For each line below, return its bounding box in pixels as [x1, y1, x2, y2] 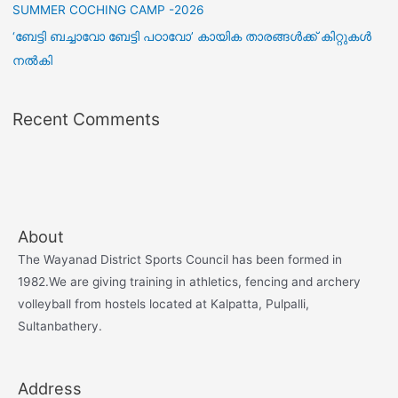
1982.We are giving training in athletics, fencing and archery [18, 274, 361, 289]
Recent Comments [12, 108, 160, 131]
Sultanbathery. [18, 318, 102, 333]
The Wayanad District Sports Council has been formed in [18, 251, 342, 267]
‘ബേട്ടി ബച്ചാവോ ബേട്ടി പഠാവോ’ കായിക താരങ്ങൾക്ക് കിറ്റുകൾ [12, 28, 371, 44]
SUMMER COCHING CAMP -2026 [12, 2, 204, 17]
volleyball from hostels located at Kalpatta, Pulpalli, [18, 296, 309, 311]
